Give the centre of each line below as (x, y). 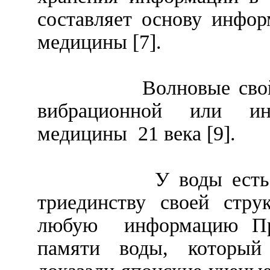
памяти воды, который (149, 248)
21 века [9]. (187, 134)
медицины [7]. (99, 42)
